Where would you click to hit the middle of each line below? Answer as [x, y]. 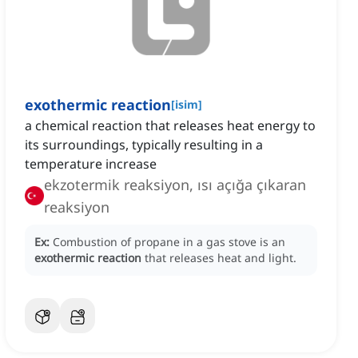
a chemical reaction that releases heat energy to [170, 126]
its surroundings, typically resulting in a [144, 145]
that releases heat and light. [221, 258]
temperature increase [91, 164]
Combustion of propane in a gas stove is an [169, 242]
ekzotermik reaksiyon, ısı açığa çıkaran [175, 185]
